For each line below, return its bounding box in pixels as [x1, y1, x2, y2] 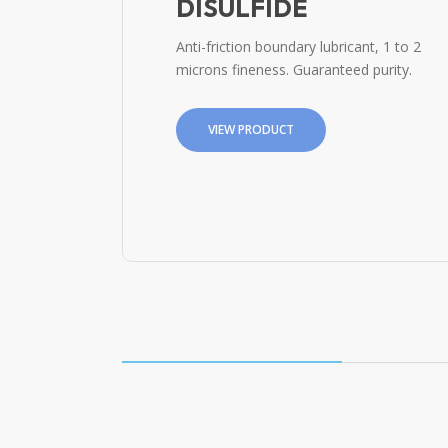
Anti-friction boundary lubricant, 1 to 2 [175, 36, 421, 56]
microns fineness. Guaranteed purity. [175, 59, 412, 79]
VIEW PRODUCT [207, 120, 294, 138]
